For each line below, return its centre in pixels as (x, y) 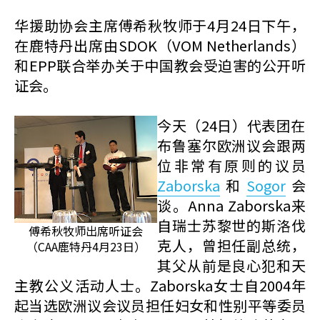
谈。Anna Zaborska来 (231, 205)
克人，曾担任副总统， (231, 245)
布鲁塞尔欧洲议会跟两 (231, 145)
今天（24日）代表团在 (231, 125)
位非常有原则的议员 (231, 165)
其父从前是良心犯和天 (231, 265)
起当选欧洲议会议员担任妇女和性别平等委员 (160, 305)
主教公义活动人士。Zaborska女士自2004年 (160, 285)
